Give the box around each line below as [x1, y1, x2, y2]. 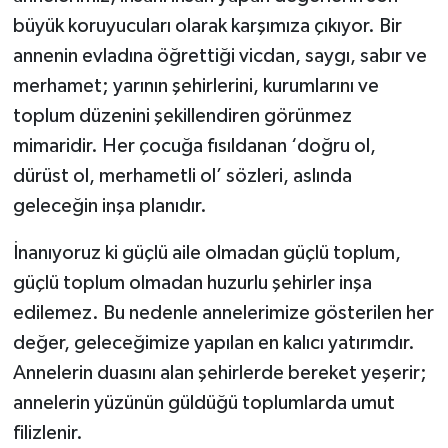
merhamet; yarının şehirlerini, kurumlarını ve [12, 75, 379, 96]
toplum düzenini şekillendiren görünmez [12, 105, 352, 126]
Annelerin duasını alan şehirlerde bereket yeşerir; [12, 362, 427, 383]
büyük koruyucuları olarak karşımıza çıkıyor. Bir [12, 15, 402, 36]
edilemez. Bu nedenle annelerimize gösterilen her [12, 302, 434, 323]
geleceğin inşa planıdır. [12, 195, 207, 216]
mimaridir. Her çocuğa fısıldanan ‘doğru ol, [12, 135, 376, 156]
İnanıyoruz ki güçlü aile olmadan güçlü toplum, [12, 242, 401, 263]
